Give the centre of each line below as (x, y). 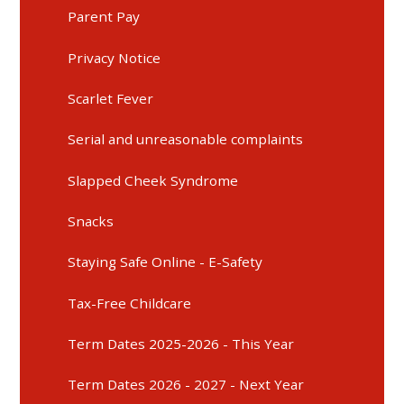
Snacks (91, 221)
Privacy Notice (115, 57)
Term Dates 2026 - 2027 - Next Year (186, 385)
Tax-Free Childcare (130, 303)
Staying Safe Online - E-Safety (165, 262)
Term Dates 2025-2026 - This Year (181, 344)
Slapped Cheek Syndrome (153, 180)
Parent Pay (104, 17)
